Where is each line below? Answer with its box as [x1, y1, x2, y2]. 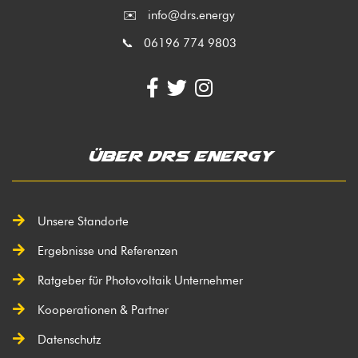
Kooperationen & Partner [38, 303, 169, 318]
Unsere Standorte [38, 214, 129, 229]
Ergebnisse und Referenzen [38, 244, 177, 259]
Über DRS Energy [86, 146, 272, 165]
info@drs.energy [148, 8, 235, 23]
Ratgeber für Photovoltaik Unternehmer [38, 273, 243, 288]
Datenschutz [38, 332, 101, 348]
